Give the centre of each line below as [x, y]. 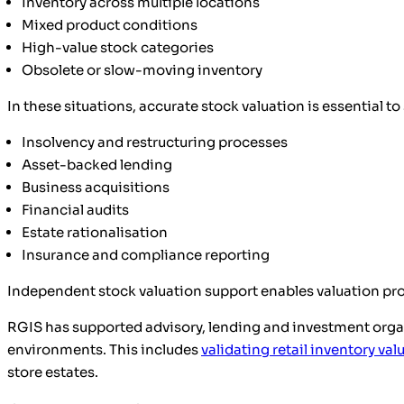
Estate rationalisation [95, 233]
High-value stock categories [118, 48]
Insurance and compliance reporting [146, 255]
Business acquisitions [96, 188]
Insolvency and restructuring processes [155, 142]
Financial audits [75, 210]
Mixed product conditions [110, 25]
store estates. [53, 372]
